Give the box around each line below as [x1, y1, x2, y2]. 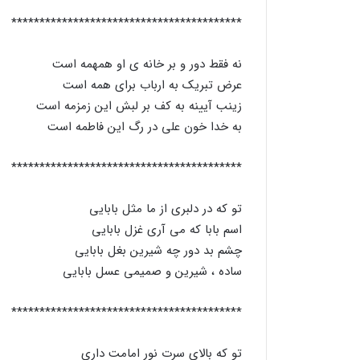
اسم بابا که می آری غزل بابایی [92, 220, 243, 240]
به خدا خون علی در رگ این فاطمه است [47, 117, 243, 137]
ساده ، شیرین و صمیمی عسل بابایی [63, 262, 243, 282]
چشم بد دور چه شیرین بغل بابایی [75, 241, 243, 261]
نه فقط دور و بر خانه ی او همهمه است [52, 55, 243, 75]
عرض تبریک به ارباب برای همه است [63, 76, 243, 96]
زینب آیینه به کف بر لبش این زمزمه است [36, 96, 243, 117]
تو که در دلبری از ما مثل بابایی [89, 199, 243, 219]
